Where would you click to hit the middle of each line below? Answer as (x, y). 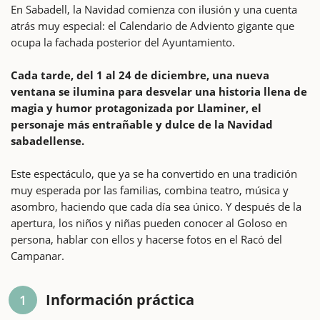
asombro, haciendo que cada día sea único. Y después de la (156, 206)
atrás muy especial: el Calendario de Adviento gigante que (152, 25)
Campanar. (37, 255)
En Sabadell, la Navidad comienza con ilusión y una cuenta (154, 9)
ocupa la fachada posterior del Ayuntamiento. (123, 42)
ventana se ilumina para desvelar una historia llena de (159, 91)
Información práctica (120, 299)
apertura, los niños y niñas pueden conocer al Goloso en (149, 222)
